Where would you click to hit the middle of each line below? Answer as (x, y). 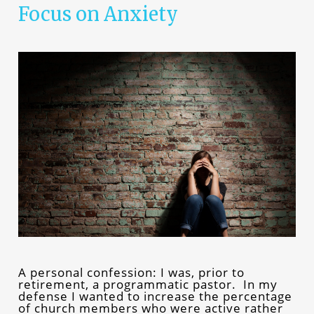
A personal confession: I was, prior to (131, 272)
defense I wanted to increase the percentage (155, 296)
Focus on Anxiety (98, 14)
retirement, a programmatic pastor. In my (148, 284)
